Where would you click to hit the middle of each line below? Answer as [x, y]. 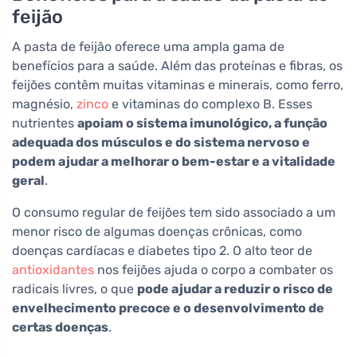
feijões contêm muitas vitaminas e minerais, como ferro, [178, 85]
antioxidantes [53, 270]
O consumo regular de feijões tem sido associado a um [174, 213]
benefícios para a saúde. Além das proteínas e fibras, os [177, 66]
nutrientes [45, 124]
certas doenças [60, 328]
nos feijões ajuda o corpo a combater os [214, 270]
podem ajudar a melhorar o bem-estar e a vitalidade [174, 162]
